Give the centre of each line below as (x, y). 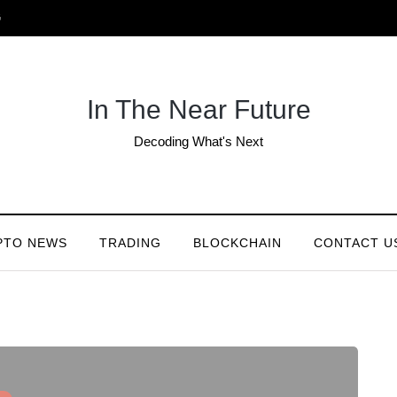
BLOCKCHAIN (237, 243)
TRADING (130, 243)
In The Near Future (198, 109)
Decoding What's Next (198, 141)
